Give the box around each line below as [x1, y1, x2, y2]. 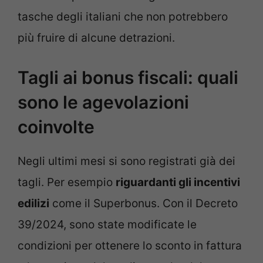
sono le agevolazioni [18, 92, 189, 113]
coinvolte [18, 116, 95, 138]
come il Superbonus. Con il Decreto [49, 197, 238, 211]
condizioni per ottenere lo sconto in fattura [18, 239, 242, 253]
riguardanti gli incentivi [116, 176, 240, 190]
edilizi [18, 197, 49, 211]
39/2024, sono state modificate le [18, 218, 197, 232]
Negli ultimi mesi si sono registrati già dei [18, 154, 235, 168]
